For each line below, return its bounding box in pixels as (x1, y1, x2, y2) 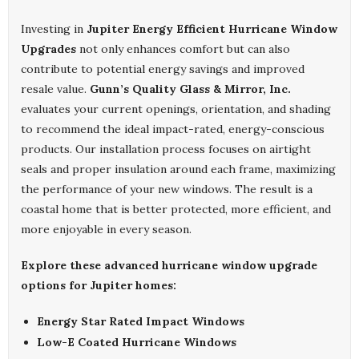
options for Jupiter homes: (21, 278, 176, 293)
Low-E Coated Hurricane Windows (37, 335, 236, 350)
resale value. (21, 82, 90, 97)
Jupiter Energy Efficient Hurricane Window (87, 22, 337, 37)
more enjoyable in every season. (21, 222, 192, 237)
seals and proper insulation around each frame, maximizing (21, 162, 336, 177)
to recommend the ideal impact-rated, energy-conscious (21, 122, 325, 137)
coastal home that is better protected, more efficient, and (21, 202, 331, 217)
